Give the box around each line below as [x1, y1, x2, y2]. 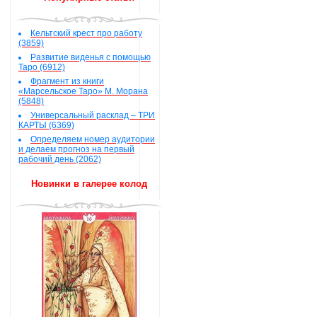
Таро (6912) [18, 62, 65, 72]
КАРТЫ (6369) [18, 120, 74, 130]
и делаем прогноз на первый [18, 144, 134, 154]
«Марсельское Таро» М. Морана [18, 86, 148, 96]
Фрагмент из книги [30, 76, 104, 86]
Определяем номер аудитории [30, 134, 155, 144]
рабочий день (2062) [18, 154, 101, 164]
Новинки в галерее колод [30, 178, 147, 189]
